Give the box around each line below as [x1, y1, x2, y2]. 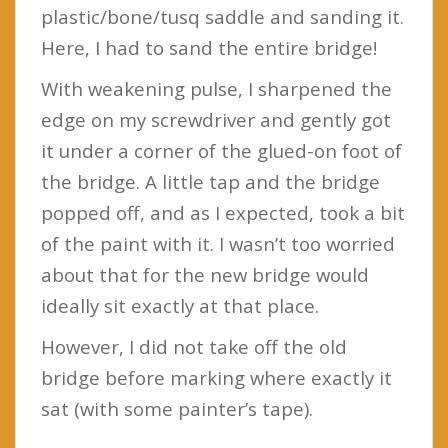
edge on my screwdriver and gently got [41, 106, 391, 132]
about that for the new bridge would [41, 261, 369, 287]
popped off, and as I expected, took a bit [41, 199, 405, 225]
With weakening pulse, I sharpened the [41, 75, 392, 101]
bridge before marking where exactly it [41, 364, 392, 390]
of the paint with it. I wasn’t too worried [41, 230, 395, 256]
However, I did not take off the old [41, 333, 347, 359]
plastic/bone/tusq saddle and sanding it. [41, 3, 404, 29]
